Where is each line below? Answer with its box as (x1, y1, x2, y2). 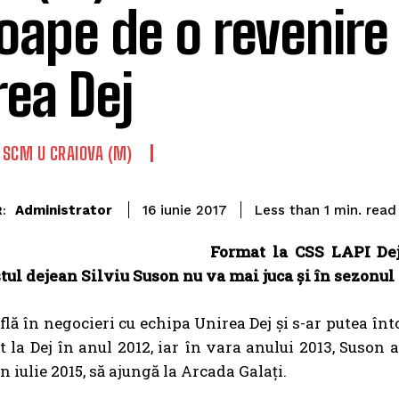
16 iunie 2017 (142, 202, 227, 219)
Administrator (15, 201, 112, 218)
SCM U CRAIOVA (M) (2, 142, 132, 165)
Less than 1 (255, 202, 330, 219)
